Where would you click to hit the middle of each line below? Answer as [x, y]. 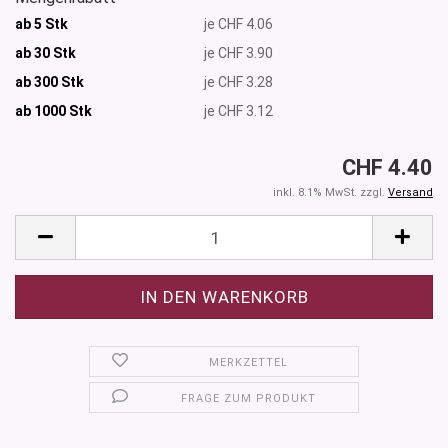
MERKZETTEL [249, 363]
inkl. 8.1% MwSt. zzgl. [330, 193]
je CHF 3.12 [239, 110]
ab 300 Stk [49, 81]
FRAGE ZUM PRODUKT [249, 399]
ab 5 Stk [41, 23]
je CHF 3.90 [239, 52]
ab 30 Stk [45, 52]
